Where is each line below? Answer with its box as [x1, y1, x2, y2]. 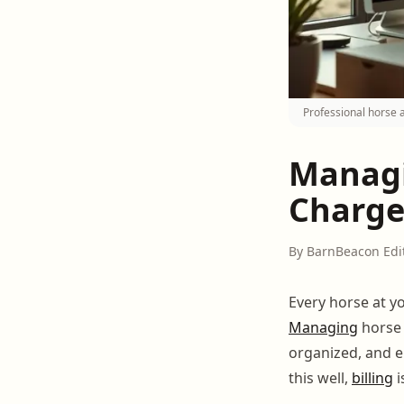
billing [352, 367, 393, 388]
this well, [289, 367, 352, 388]
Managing [289, 317, 358, 337]
